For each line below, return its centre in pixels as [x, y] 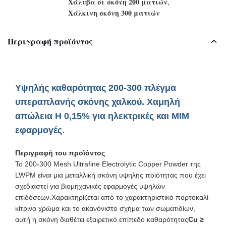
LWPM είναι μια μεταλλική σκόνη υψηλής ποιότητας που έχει [110, 175]
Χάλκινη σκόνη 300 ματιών [114, 13]
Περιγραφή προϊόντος [50, 41]
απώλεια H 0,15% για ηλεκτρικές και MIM [102, 116]
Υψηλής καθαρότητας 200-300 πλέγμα [96, 88]
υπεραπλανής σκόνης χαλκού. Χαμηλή [98, 102]
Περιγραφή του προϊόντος [60, 153]
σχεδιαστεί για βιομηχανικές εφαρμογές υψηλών [90, 186]
